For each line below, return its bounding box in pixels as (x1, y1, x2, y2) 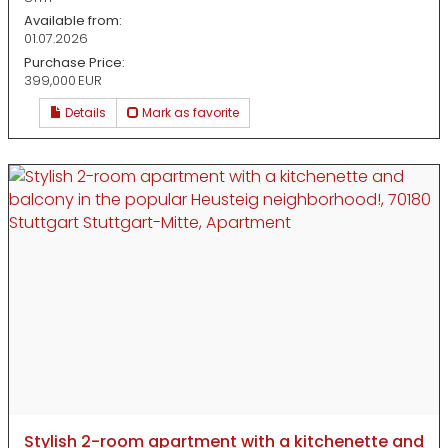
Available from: (24, 11, 122, 31)
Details (62, 103, 106, 121)
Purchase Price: (24, 52, 125, 72)
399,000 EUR (24, 70, 102, 90)
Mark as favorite (139, 103, 239, 121)
